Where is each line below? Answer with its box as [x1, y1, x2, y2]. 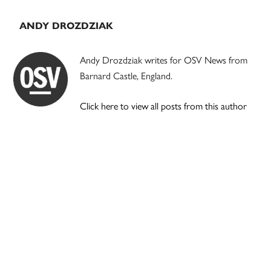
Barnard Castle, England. [80, 68, 173, 83]
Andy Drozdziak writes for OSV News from [80, 53, 248, 67]
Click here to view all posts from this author [80, 99, 247, 113]
